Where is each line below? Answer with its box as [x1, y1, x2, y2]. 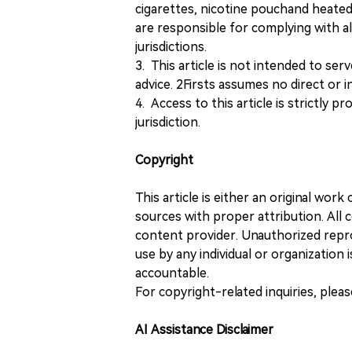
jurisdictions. [135, 38, 207, 54]
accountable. [135, 265, 209, 280]
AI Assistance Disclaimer [135, 321, 273, 337]
